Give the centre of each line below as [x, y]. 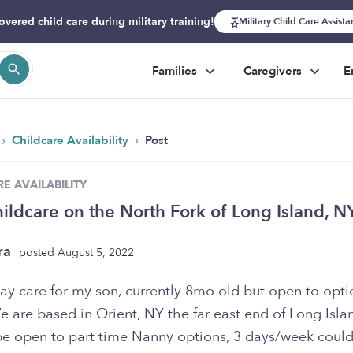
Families [176, 71]
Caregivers [274, 71]
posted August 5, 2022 [76, 252]
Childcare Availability [72, 140]
